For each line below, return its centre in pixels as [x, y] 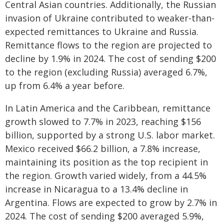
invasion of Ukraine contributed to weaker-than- [110, 18]
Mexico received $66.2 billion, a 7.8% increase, [103, 148]
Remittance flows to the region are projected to [108, 45]
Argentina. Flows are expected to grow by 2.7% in [111, 202]
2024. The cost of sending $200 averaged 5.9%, [104, 216]
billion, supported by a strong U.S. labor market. [110, 135]
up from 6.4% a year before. [65, 85]
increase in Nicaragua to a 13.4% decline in [96, 189]
